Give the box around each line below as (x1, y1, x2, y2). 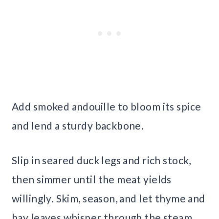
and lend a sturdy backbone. (12, 119, 144, 131)
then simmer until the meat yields (12, 173, 172, 185)
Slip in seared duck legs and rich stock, (12, 153, 191, 166)
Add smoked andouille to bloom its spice (12, 100, 201, 112)
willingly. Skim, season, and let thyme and (12, 192, 205, 204)
